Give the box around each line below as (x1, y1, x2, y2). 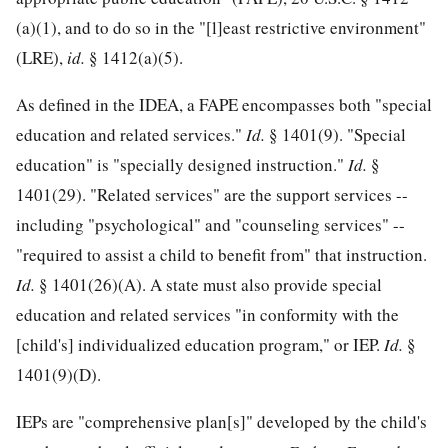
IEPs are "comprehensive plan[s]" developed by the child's (16, 410, 427, 434)
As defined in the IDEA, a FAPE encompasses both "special (16, 93, 432, 117)
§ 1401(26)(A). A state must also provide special (39, 273, 382, 297)
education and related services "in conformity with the (16, 303, 399, 327)
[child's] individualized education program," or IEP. (16, 333, 384, 357)
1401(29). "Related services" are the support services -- (16, 183, 408, 207)
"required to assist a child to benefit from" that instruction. (16, 243, 427, 267)
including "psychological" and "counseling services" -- (16, 213, 405, 237)
